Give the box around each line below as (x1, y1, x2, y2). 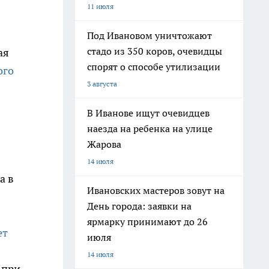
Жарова (87, 138, 121, 150)
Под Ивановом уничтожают (87, 29, 212, 41)
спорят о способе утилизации (87, 61, 220, 73)
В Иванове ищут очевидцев (87, 107, 210, 119)
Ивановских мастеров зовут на (87, 184, 225, 196)
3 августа (87, 79, 117, 88)
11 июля (87, 2, 113, 11)
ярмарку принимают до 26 (87, 216, 208, 228)
